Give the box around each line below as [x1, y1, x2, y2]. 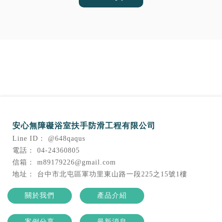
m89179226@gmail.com [37, 159, 116, 166]
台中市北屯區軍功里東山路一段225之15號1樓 [37, 170, 187, 178]
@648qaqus [48, 135, 85, 143]
